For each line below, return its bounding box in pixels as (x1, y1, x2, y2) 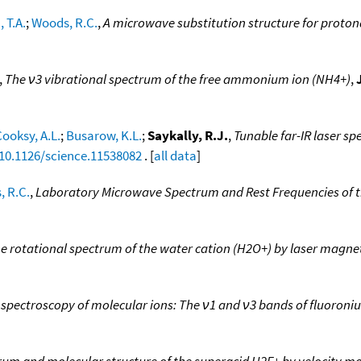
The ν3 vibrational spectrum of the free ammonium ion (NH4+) (5, 69, 351, 88)
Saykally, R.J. (147, 126, 228, 144)
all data (154, 146, 197, 164)
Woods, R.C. (31, 13, 98, 31)
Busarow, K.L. (66, 126, 142, 144)
